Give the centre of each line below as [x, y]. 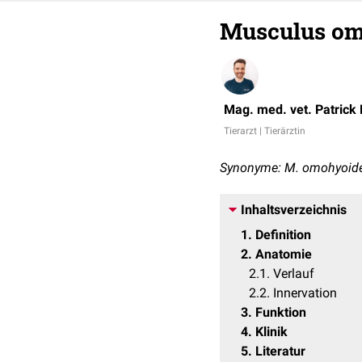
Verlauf [294, 274]
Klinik [271, 332]
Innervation [305, 293]
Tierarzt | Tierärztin [265, 131]
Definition [283, 235]
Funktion [281, 312]
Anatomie [284, 254]
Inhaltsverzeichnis [294, 210]
